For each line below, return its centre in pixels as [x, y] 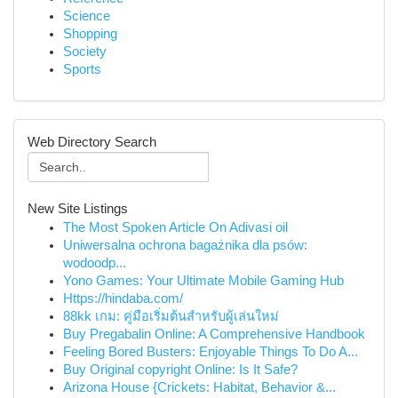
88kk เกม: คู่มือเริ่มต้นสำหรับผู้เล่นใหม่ [171, 316]
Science [87, 16]
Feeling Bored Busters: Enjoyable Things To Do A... [211, 352]
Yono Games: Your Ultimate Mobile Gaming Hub [203, 281]
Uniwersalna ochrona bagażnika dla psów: [185, 245]
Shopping [90, 34]
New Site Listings [78, 209]
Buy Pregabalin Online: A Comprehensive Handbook [214, 334]
